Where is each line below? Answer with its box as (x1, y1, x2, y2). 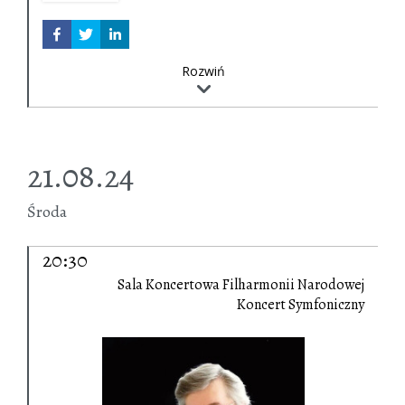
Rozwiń (182, 62, 225, 80)
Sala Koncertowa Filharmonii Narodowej (118, 275, 364, 296)
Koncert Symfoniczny (237, 295, 364, 316)
